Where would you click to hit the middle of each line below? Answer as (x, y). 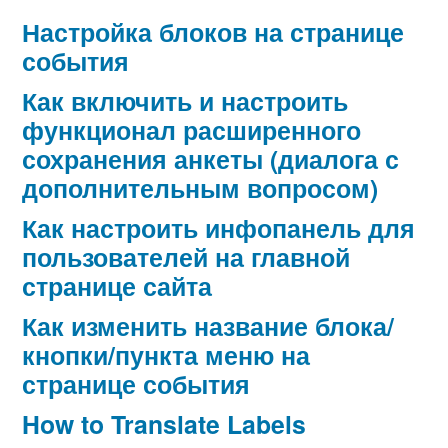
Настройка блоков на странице (213, 32)
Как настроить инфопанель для (218, 228)
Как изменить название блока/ (208, 326)
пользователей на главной (186, 257)
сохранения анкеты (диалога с (210, 159)
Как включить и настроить (185, 101)
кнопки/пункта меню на (166, 355)
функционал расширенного (191, 130)
